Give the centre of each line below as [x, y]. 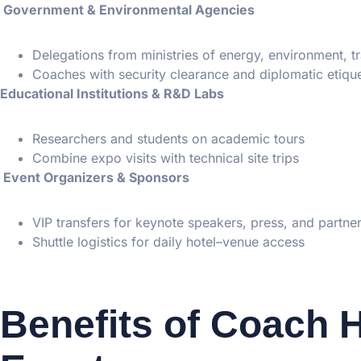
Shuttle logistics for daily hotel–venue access [168, 241]
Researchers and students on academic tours [168, 138]
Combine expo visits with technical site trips [166, 158]
